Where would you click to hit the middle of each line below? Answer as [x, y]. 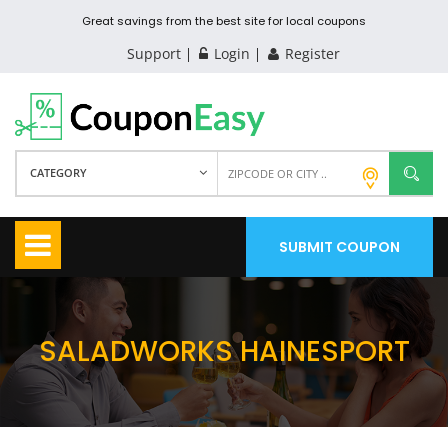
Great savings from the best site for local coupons [224, 21]
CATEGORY [58, 172]
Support [153, 53]
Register [310, 53]
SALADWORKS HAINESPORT [224, 351]
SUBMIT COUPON [339, 246]
